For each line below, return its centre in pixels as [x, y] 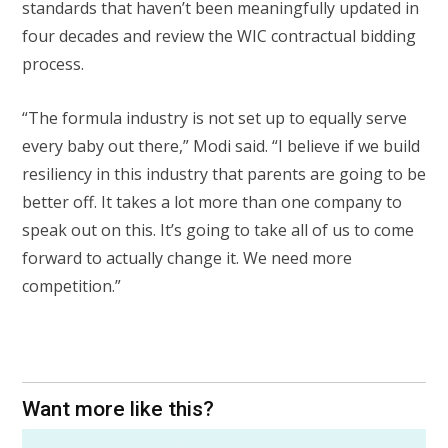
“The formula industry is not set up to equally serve [214, 117]
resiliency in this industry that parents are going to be [224, 173]
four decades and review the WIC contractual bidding [219, 35]
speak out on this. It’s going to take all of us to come [218, 229]
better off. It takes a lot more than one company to [212, 201]
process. [55, 63]
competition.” [71, 285]
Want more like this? [118, 408]
